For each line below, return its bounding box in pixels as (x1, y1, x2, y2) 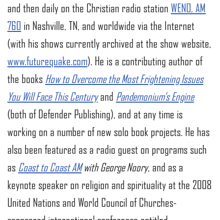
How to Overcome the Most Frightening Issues (45, 72, 203, 85)
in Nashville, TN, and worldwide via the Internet (21, 19, 194, 32)
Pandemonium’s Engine (116, 90, 194, 103)
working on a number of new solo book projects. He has (7, 125, 210, 138)
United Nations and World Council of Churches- (7, 196, 177, 209)
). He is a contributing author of (87, 55, 202, 68)
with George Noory (82, 161, 148, 174)
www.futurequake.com (7, 55, 87, 68)
